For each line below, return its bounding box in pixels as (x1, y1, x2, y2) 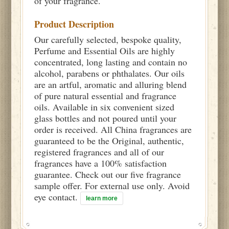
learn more (86, 194, 118, 202)
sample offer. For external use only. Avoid (34, 179, 190, 192)
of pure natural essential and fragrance (34, 89, 177, 102)
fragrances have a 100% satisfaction (34, 156, 167, 169)
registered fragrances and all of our (34, 145, 165, 158)
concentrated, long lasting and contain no (34, 55, 188, 68)
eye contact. (34, 190, 81, 203)
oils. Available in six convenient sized (34, 100, 175, 113)
